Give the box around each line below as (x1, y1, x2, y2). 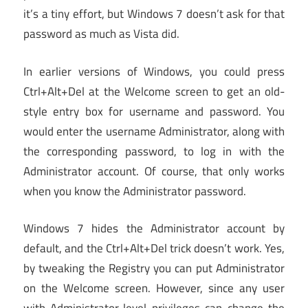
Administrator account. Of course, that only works (23, 162, 285, 180)
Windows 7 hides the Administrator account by (23, 219, 285, 238)
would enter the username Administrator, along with (23, 122, 285, 140)
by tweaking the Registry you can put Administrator (23, 259, 285, 278)
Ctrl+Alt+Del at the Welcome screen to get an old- (23, 82, 285, 100)
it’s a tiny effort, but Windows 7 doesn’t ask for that (23, 5, 285, 23)
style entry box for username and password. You (23, 102, 285, 120)
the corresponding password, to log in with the (23, 142, 285, 160)
